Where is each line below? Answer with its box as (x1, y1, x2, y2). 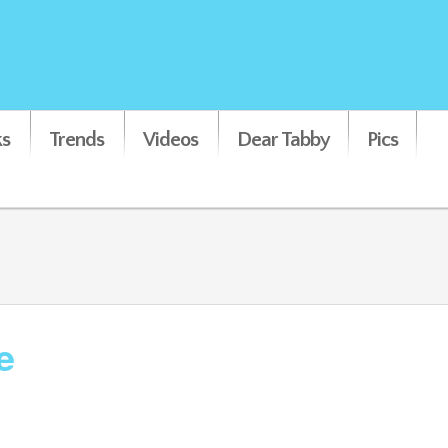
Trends (49, 128, 104, 151)
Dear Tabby (237, 128, 330, 151)
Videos (143, 128, 198, 151)
